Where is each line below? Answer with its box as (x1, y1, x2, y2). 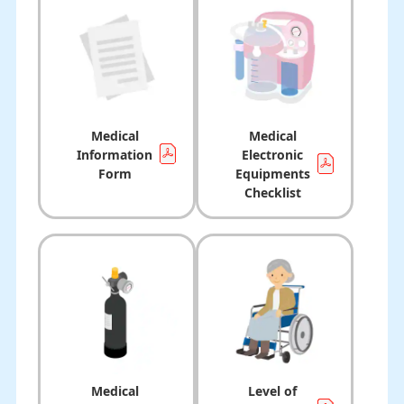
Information (77, 145, 153, 163)
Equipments (234, 164, 310, 182)
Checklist (243, 183, 301, 201)
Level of (248, 381, 298, 399)
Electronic (242, 145, 304, 163)
